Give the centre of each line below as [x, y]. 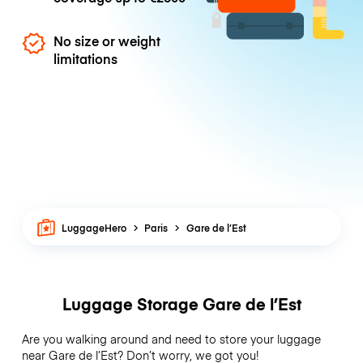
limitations [86, 58]
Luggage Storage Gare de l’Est [181, 304]
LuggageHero [94, 227]
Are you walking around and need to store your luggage [171, 339]
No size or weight [107, 40]
